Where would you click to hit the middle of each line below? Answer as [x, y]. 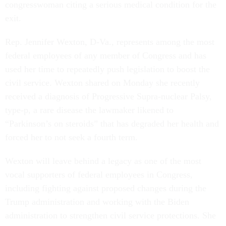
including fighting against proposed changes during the [106, 188]
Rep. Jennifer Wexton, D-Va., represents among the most [110, 42]
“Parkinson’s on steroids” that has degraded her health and [112, 123]
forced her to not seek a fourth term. [73, 137]
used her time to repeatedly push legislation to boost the [107, 69]
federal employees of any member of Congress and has [106, 55]
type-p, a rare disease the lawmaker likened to [89, 110]
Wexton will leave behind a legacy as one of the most [103, 161]
